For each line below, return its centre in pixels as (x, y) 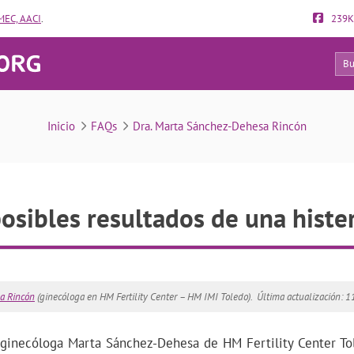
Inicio (61, 126)
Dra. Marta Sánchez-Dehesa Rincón (220, 126)
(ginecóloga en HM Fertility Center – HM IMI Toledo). (144, 297)
